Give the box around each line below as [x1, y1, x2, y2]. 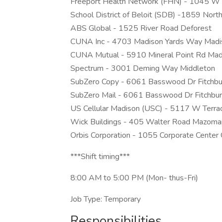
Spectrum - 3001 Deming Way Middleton [70, 63, 215, 74]
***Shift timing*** [70, 151, 130, 162]
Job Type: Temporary [70, 194, 141, 205]
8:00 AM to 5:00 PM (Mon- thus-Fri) [70, 172, 198, 183]
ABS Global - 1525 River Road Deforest [70, 23, 212, 34]
